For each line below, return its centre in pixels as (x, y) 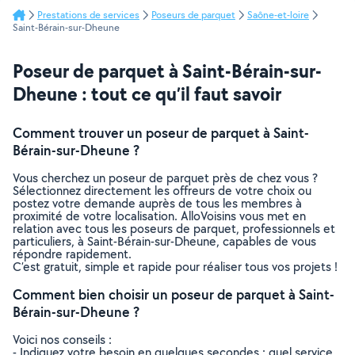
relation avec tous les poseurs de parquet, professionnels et (174, 229)
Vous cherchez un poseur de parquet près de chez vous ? (165, 178)
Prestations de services (88, 15)
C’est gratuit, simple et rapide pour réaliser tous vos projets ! (175, 267)
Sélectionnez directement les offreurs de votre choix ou (162, 191)
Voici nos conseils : (62, 340)
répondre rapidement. (72, 254)
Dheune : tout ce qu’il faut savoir (147, 94)
